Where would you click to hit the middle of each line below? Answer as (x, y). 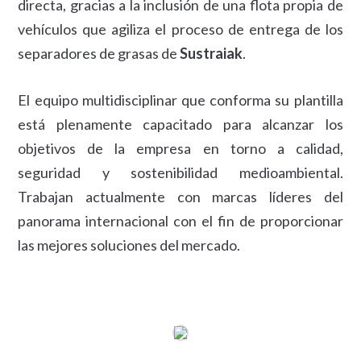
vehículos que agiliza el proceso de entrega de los (180, 29)
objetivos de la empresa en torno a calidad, (180, 148)
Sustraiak (212, 53)
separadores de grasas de (99, 53)
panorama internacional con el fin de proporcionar (180, 221)
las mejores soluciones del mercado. (129, 245)
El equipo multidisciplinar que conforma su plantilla (180, 100)
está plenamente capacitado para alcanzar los (180, 124)
